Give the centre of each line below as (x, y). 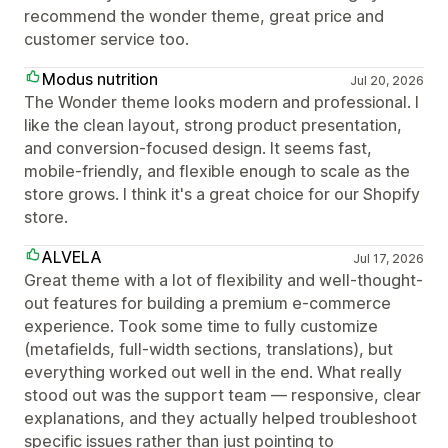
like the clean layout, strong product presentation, (213, 125)
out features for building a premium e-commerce (207, 303)
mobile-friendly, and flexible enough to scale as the (217, 171)
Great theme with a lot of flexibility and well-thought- (223, 280)
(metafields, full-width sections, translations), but (208, 349)
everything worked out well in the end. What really (213, 372)
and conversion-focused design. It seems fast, (198, 148)
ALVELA (72, 257)
